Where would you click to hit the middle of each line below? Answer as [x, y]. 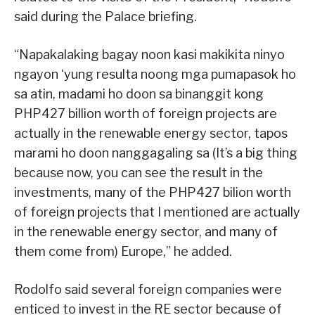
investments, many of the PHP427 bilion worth [153, 193]
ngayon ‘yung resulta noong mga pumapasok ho [155, 75]
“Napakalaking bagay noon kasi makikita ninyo [149, 55]
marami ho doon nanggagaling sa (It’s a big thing [156, 153]
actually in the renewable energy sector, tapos [151, 134]
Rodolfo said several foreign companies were [148, 290]
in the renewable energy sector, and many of [146, 232]
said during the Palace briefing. [105, 17]
